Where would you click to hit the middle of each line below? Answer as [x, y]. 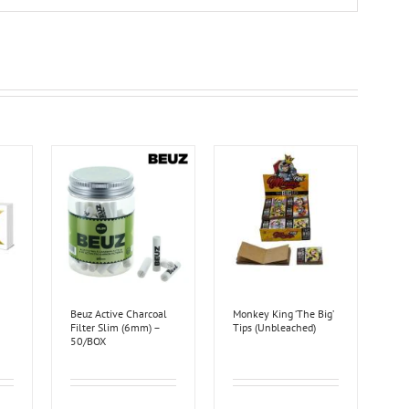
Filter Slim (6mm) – [115, 328]
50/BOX [89, 341]
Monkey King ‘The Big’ [283, 314]
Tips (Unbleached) [275, 328]
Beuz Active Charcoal [119, 314]
